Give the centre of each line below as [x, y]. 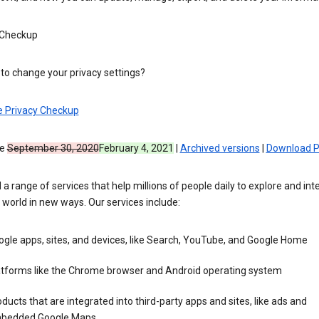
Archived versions [220, 148]
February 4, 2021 [136, 148]
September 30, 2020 [53, 148]
